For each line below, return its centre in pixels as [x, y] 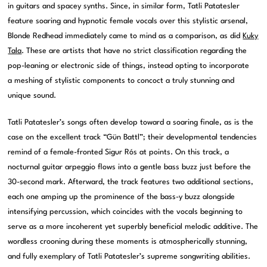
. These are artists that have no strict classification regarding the [134, 51]
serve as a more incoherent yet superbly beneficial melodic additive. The [133, 227]
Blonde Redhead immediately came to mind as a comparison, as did [125, 36]
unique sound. [32, 96]
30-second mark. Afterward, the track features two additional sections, [131, 182]
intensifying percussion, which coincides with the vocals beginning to [125, 212]
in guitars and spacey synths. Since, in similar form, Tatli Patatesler [124, 7]
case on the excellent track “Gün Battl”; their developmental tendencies [133, 138]
